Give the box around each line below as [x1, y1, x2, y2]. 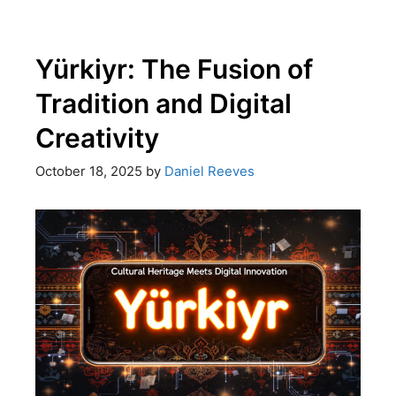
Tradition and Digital [35, 87, 292, 119]
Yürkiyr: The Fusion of [35, 52, 313, 85]
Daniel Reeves [164, 164, 255, 180]
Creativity [35, 121, 159, 154]
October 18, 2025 [35, 164, 142, 180]
